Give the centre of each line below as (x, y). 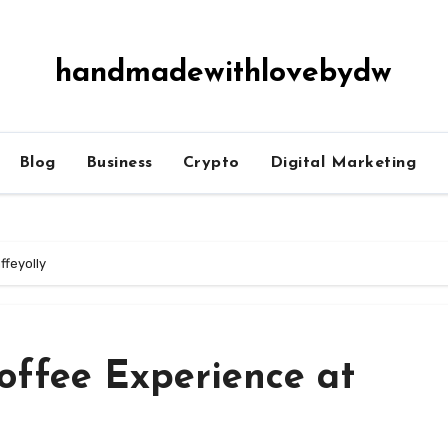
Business (119, 163)
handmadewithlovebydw (224, 73)
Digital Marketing (342, 163)
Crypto (211, 163)
